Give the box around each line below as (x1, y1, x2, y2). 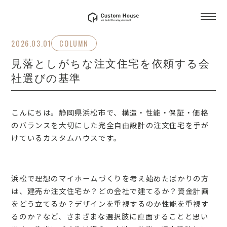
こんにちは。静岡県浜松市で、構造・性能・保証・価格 (11, 107, 209, 118)
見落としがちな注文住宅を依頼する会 (11, 58, 210, 69)
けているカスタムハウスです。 (11, 132, 122, 143)
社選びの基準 (11, 72, 82, 84)
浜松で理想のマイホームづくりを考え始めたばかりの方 (11, 173, 209, 183)
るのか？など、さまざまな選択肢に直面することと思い (11, 211, 209, 221)
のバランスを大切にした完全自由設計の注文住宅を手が (11, 120, 209, 130)
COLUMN (59, 38, 89, 49)
